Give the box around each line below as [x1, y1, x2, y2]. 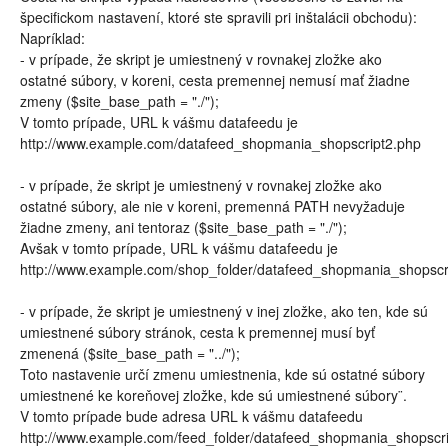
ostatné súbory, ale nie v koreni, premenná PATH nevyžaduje [20, 196, 405, 216]
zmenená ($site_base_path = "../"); [20, 343, 240, 363]
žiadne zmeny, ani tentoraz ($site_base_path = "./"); [20, 217, 347, 237]
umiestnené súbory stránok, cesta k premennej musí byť [20, 322, 375, 342]
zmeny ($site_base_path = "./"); [20, 91, 219, 111]
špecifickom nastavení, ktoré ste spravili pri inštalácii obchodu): [20, 7, 417, 27]
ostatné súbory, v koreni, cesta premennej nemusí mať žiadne [20, 70, 410, 90]
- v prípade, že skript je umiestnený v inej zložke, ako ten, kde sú [20, 301, 428, 321]
